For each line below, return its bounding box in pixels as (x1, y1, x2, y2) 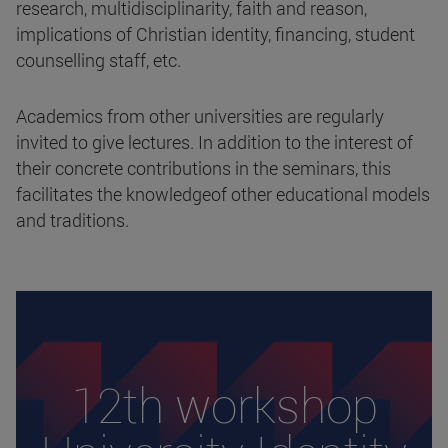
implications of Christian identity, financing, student (16, 21, 415, 46)
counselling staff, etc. (16, 47, 181, 72)
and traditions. (16, 207, 129, 232)
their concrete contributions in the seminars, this (16, 155, 391, 180)
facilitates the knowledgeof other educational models (16, 181, 430, 206)
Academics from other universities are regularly (16, 103, 384, 128)
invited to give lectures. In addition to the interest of (16, 129, 413, 154)
